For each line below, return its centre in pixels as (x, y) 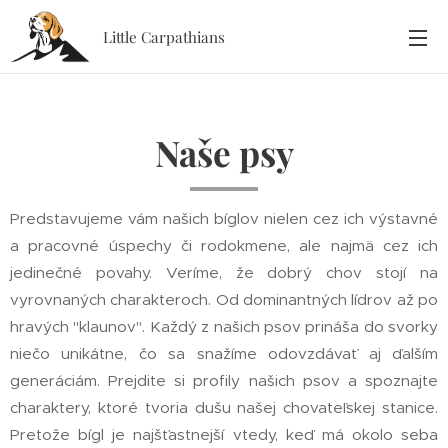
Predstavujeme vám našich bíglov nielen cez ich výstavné (224, 218)
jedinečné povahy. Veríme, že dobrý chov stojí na (224, 272)
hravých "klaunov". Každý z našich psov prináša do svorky (224, 326)
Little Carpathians (164, 37)
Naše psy (224, 152)
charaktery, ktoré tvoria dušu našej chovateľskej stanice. (224, 407)
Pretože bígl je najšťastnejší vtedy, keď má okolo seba (224, 434)
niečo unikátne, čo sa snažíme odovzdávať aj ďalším (224, 353)
